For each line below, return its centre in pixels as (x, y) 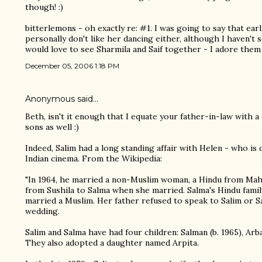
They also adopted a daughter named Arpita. (112, 242)
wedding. (42, 211)
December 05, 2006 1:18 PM (72, 65)
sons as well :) (52, 127)
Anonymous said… (62, 99)
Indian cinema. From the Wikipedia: (94, 158)
